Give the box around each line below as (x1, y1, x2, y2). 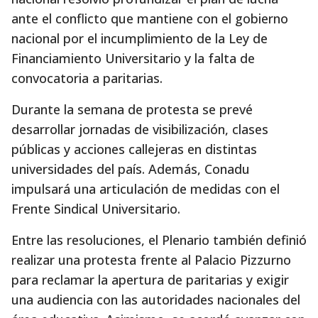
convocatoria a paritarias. (11, 70, 163, 87)
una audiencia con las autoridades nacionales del (11, 291, 300, 308)
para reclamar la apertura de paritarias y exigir (11, 271, 289, 288)
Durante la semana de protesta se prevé (11, 101, 253, 118)
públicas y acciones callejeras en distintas (11, 141, 257, 158)
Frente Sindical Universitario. (11, 200, 180, 217)
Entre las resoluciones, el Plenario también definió (11, 231, 307, 248)
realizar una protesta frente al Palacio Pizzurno (11, 251, 291, 268)
